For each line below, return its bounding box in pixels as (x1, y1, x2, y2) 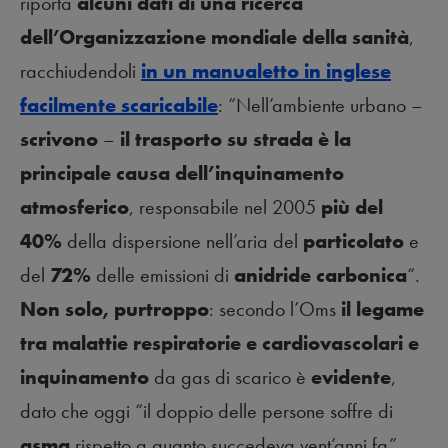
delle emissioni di (91, 262, 234, 289)
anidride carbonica (234, 262, 407, 289)
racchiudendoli (20, 58, 141, 85)
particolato (303, 228, 404, 255)
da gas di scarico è (149, 364, 311, 391)
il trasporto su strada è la (120, 126, 351, 153)
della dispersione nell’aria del (62, 228, 303, 255)
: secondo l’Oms (209, 296, 341, 323)
